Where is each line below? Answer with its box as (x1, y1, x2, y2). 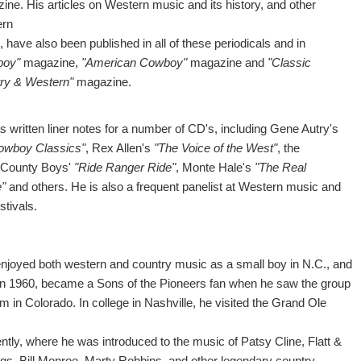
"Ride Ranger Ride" (74, 160, 176, 174)
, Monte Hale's (176, 160, 255, 174)
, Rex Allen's (85, 141, 155, 155)
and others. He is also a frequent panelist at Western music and (6, 180, 342, 193)
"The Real (255, 160, 307, 174)
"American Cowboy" (81, 56, 188, 69)
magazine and (187, 56, 268, 69)
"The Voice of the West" (154, 141, 278, 155)
